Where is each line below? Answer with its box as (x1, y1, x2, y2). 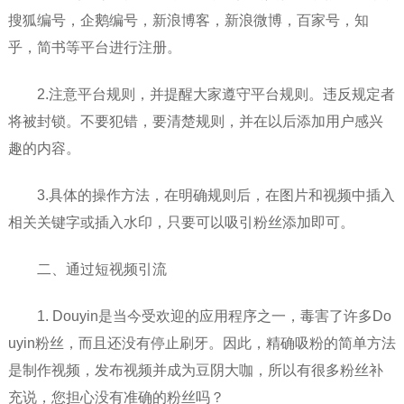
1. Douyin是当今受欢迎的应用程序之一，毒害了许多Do (36, 308, 391, 325)
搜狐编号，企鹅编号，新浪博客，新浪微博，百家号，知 (7, 13, 369, 29)
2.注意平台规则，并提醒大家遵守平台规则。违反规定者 (36, 87, 395, 103)
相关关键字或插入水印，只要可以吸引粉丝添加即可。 (7, 215, 354, 231)
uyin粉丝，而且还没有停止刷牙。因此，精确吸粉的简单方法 (7, 335, 396, 352)
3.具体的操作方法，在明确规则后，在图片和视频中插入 (36, 188, 395, 204)
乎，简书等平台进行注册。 (7, 40, 181, 56)
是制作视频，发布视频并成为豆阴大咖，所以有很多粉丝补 (7, 363, 383, 379)
